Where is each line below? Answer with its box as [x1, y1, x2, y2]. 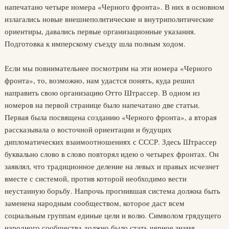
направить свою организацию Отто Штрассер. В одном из [4, 87, 200, 98]
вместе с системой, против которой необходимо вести [4, 173, 187, 184]
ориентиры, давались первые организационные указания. [4, 26, 196, 36]
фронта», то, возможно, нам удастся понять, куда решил [4, 75, 194, 85]
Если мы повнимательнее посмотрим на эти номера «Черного [4, 63, 212, 73]
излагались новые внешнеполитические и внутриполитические [4, 14, 214, 24]
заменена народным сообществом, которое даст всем [4, 198, 185, 208]
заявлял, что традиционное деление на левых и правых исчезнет [4, 161, 219, 171]
